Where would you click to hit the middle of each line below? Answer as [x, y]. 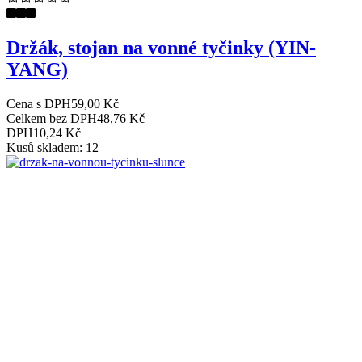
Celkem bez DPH [52, 118]
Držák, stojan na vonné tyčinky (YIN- [161, 47]
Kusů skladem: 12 [53, 147]
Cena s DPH [39, 103]
